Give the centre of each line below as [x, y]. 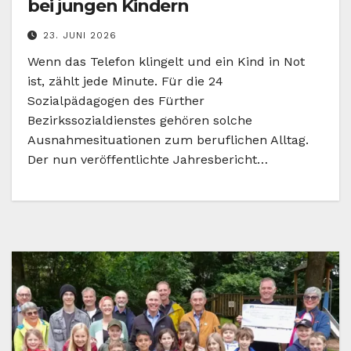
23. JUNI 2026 [80, 36]
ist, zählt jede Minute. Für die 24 [125, 81]
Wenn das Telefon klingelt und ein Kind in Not [166, 62]
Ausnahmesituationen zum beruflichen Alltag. [168, 140]
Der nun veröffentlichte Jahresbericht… [148, 160]
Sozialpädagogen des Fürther [116, 101]
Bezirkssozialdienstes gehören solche [140, 121]
